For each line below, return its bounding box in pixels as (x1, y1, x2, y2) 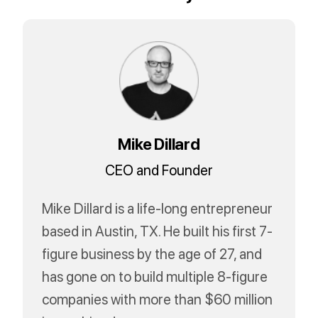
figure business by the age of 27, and (42, 243, 263, 263)
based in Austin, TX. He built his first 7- (42, 220, 273, 240)
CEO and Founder (105, 160, 213, 180)
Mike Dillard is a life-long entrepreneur (42, 197, 273, 217)
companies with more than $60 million (42, 288, 273, 308)
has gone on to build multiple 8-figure (42, 265, 268, 285)
